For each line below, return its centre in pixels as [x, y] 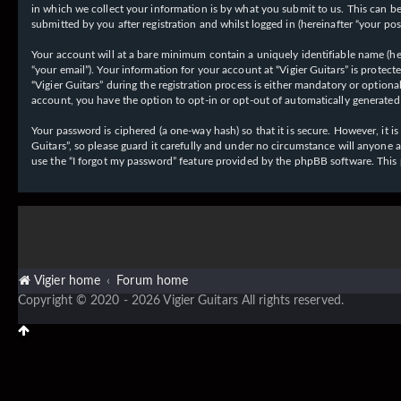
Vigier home [68, 281]
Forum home [153, 281]
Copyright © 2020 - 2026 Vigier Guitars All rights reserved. [181, 300]
